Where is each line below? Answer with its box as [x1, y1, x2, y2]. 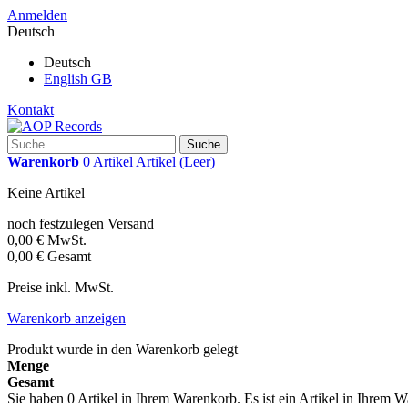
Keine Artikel [7, 185, 85, 200]
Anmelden [7, 7, 67, 23]
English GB [44, 71, 112, 87]
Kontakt [7, 102, 54, 117]
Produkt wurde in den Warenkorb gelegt [7, 342, 238, 357]
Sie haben [7, 391, 67, 406]
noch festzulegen [7, 216, 107, 231]
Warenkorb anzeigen [7, 311, 126, 326]
